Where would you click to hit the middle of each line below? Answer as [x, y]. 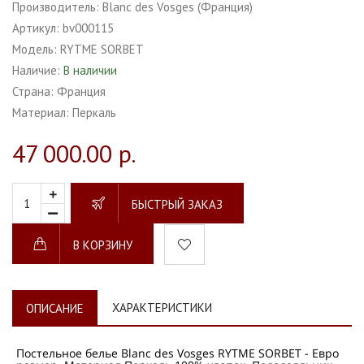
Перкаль [94, 113]
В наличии [90, 71]
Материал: [41, 113]
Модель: [35, 50]
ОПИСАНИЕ [55, 309]
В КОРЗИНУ [103, 245]
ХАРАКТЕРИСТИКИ [162, 308]
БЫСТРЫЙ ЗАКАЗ [177, 205]
